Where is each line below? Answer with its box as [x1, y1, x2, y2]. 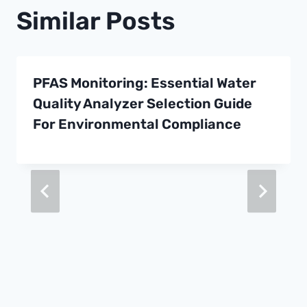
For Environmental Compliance [33, 116, 241, 133]
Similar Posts [16, 6, 175, 36]
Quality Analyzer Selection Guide [33, 95, 252, 112]
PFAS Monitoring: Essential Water [33, 75, 256, 92]
